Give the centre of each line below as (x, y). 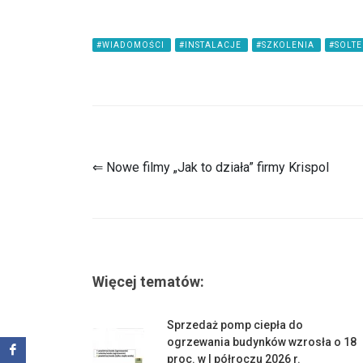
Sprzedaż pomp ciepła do (235, 325)
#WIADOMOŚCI (132, 45)
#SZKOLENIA (286, 45)
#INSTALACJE (211, 45)
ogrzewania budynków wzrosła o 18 (262, 342)
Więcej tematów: (148, 282)
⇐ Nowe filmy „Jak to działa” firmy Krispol (211, 167)
